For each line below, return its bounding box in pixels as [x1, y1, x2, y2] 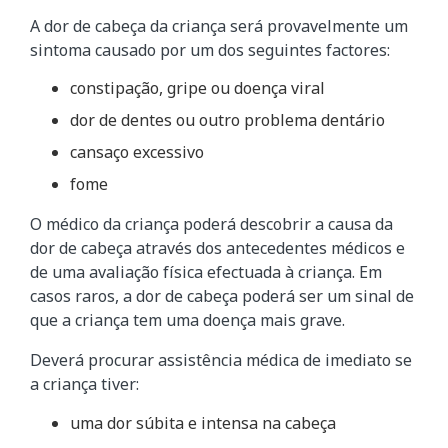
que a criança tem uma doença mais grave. [30, 309, 345, 332]
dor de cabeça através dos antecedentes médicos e [30, 237, 405, 260]
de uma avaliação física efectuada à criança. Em [30, 261, 382, 284]
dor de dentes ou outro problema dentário [70, 109, 385, 132]
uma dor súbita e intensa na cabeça [70, 411, 336, 434]
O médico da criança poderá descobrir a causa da [30, 213, 393, 236]
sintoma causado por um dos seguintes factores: [30, 38, 390, 61]
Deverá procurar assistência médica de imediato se [30, 349, 412, 372]
